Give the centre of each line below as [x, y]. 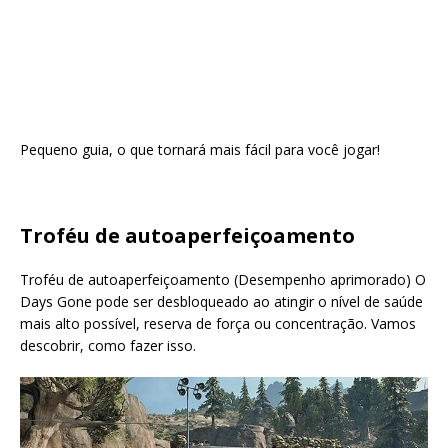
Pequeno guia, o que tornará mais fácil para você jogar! [200, 149]
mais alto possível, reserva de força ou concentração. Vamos [218, 323]
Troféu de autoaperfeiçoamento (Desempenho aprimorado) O [223, 279]
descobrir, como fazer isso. [108, 345]
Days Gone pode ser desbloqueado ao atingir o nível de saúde [221, 301]
